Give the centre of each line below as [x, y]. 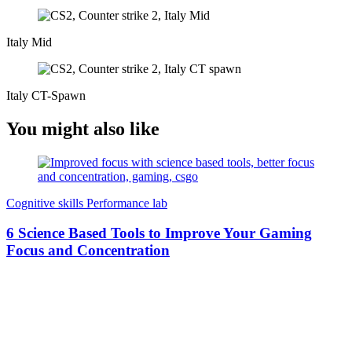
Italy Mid [29, 42]
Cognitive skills [46, 203]
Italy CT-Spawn [46, 95]
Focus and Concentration [88, 251]
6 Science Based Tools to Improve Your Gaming [159, 233]
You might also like [83, 128]
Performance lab [127, 203]
